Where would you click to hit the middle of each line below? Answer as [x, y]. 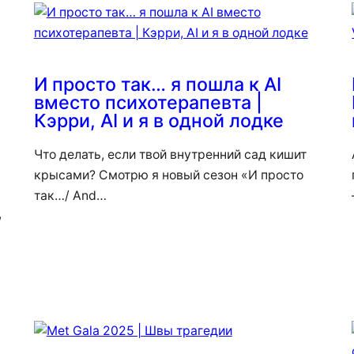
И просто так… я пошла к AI [157, 84]
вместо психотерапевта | [148, 102]
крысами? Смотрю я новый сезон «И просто [168, 175]
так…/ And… [70, 195]
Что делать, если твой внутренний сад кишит [170, 154]
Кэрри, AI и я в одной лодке [158, 120]
